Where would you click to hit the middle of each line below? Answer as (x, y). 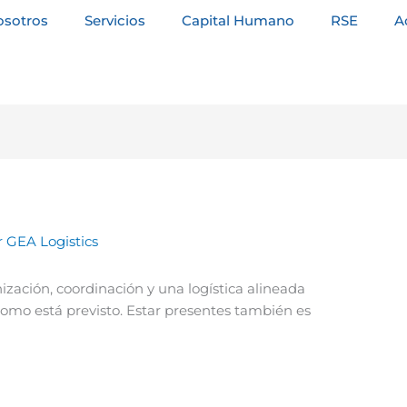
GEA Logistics (53, 242)
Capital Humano (238, 20)
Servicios (114, 20)
